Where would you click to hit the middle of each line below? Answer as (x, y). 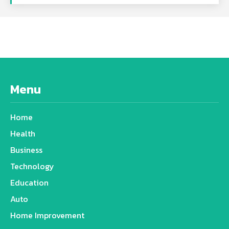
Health (23, 133)
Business (26, 150)
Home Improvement (47, 215)
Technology (32, 166)
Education (29, 182)
